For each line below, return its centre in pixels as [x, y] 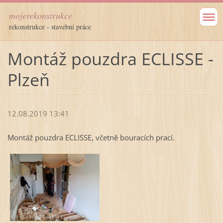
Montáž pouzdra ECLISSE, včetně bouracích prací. [91, 138]
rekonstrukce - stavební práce [50, 27]
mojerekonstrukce [41, 15]
